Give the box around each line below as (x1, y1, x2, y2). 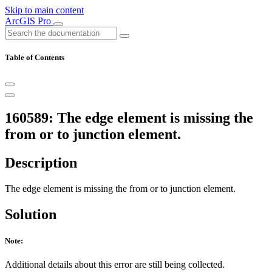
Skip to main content (5, 5, 84, 15)
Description (5, 155, 77, 171)
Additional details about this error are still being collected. (5, 259, 225, 270)
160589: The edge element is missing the (5, 110, 253, 126)
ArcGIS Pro (5, 16, 53, 26)
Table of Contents (5, 53, 64, 63)
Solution (5, 206, 56, 222)
